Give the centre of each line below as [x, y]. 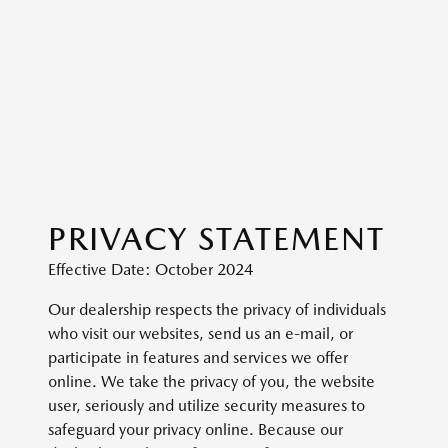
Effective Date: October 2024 [150, 269]
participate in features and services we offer [198, 357]
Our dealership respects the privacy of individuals [217, 309]
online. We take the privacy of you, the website [211, 381]
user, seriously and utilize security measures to [206, 405]
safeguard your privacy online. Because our [195, 429]
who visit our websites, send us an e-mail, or [200, 333]
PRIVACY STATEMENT [216, 238]
